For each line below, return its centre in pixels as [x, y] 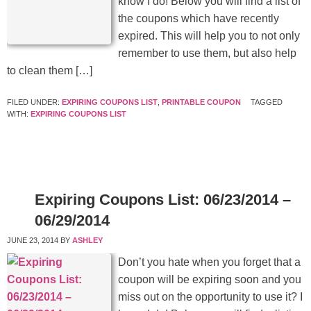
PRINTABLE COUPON [201, 102]
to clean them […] [50, 71]
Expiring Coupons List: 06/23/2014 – [163, 200]
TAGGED [267, 102]
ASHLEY [87, 241]
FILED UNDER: [34, 102]
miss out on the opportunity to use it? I [210, 297]
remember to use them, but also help [207, 53]
